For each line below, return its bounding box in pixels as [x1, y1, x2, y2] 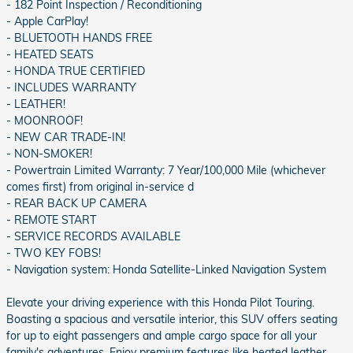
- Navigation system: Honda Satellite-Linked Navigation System [6, 262, 326, 277]
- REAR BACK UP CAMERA [6, 196, 147, 210]
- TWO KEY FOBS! [6, 246, 101, 260]
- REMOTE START [6, 213, 96, 227]
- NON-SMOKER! [6, 147, 92, 161]
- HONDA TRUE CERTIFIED [6, 64, 145, 78]
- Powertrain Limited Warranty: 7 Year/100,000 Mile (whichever [6, 163, 325, 177]
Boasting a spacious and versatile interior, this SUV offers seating [6, 312, 337, 326]
